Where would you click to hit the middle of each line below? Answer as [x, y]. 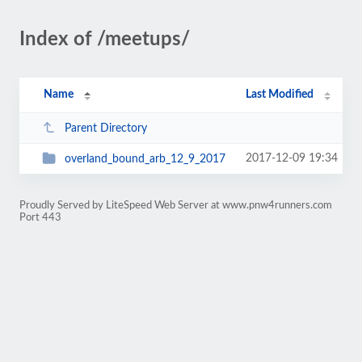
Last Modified [280, 95]
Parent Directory [105, 128]
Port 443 [40, 217]
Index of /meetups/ [105, 40]
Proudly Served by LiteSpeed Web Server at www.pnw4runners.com [176, 205]
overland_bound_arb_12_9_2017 [145, 159]
